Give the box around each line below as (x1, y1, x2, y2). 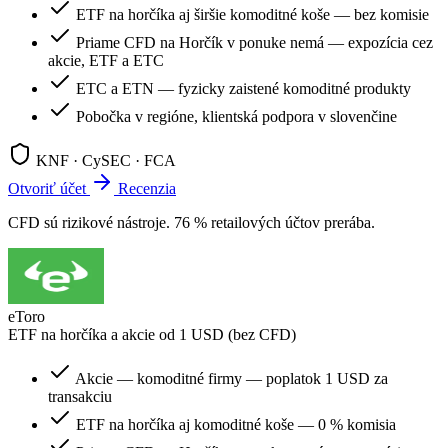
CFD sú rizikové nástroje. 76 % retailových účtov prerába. (8, 214, 375, 232)
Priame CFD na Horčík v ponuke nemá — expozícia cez (76, 34, 433, 52)
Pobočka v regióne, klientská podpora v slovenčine (76, 108, 397, 126)
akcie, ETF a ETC (48, 52, 164, 70)
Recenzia (118, 180, 176, 198)
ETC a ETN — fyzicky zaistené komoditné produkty (76, 80, 411, 98)
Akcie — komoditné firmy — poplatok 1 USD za (75, 370, 388, 388)
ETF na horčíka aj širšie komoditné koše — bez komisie (76, 6, 429, 24)
